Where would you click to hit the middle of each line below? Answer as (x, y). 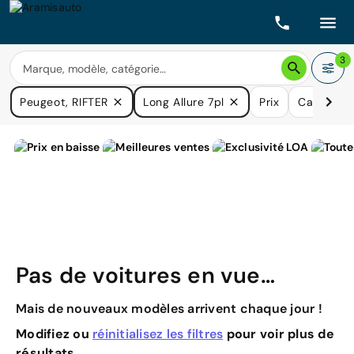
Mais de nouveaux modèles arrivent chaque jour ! (169, 309)
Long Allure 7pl (184, 102)
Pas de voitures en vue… (145, 275)
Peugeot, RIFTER (64, 102)
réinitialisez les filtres (158, 334)
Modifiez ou (54, 334)
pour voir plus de (279, 334)
